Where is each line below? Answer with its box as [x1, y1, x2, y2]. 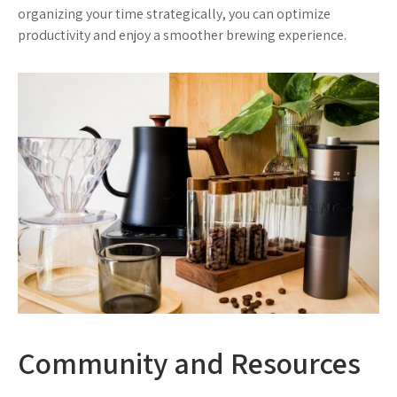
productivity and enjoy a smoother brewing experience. [18, 25, 346, 44]
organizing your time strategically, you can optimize [18, 4, 331, 23]
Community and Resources [18, 343, 361, 384]
